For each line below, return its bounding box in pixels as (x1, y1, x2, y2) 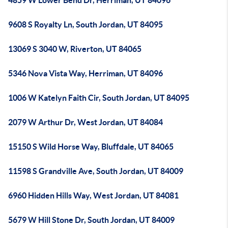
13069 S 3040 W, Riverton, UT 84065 (8, 44, 141, 53)
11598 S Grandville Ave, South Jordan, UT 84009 (8, 166, 183, 176)
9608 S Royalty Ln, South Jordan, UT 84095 (8, 20, 163, 29)
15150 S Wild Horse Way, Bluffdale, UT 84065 (8, 142, 174, 151)
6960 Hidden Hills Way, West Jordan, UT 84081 (8, 191, 179, 200)
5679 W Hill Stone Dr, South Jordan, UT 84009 (8, 215, 175, 224)
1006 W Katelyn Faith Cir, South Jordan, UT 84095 (8, 93, 189, 102)
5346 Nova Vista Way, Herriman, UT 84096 (8, 69, 163, 78)
